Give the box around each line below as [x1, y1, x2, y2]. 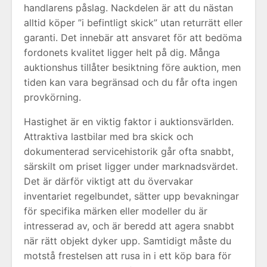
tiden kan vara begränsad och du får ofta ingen [24, 76, 237, 88]
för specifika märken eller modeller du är [24, 205, 207, 217]
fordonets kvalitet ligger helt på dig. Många [24, 46, 220, 58]
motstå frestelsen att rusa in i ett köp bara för [24, 250, 231, 262]
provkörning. [24, 91, 81, 103]
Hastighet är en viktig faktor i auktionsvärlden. [24, 116, 234, 128]
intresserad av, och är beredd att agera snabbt [24, 220, 234, 232]
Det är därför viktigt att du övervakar [24, 175, 193, 187]
